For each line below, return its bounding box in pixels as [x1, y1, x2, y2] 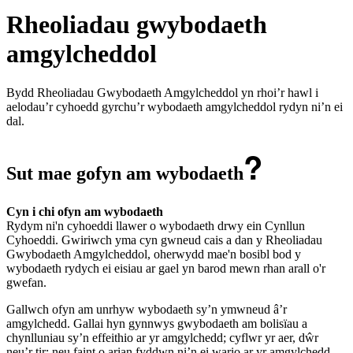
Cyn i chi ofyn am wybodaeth [6, 204, 163, 218]
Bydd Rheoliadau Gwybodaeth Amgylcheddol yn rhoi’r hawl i [6, 85, 318, 99]
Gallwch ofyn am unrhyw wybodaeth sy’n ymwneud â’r [6, 302, 287, 316]
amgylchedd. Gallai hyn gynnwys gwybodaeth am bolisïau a [6, 316, 307, 330]
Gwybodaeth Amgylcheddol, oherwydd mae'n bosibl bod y [6, 247, 301, 261]
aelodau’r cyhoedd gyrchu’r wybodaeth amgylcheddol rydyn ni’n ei [6, 99, 343, 113]
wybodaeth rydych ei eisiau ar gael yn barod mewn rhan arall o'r [6, 261, 325, 275]
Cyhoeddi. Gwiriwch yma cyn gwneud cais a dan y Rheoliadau [6, 232, 322, 247]
